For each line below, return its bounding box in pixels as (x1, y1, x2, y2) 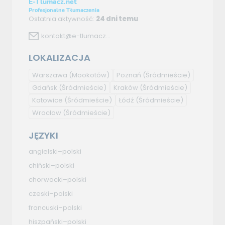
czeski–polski (29, 189, 73, 199)
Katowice (32, 95, 65, 105)
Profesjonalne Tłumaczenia (29, 7, 100, 15)
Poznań (117, 70, 143, 80)
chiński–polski (29, 161, 75, 171)
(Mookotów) (69, 70, 110, 80)
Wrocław (32, 108, 63, 118)
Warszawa (32, 70, 69, 80)
